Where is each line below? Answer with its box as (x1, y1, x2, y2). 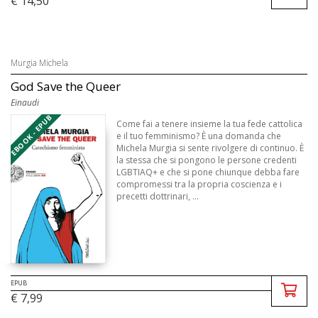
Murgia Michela (11, 57, 68, 70)
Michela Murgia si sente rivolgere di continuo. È (116, 142, 305, 155)
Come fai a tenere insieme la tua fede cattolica (116, 118, 303, 131)
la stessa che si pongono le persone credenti (116, 154, 297, 167)
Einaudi (11, 97, 39, 109)
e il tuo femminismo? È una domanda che (116, 130, 282, 143)
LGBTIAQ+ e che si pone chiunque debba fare (116, 166, 300, 179)
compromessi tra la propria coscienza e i (116, 178, 283, 191)
